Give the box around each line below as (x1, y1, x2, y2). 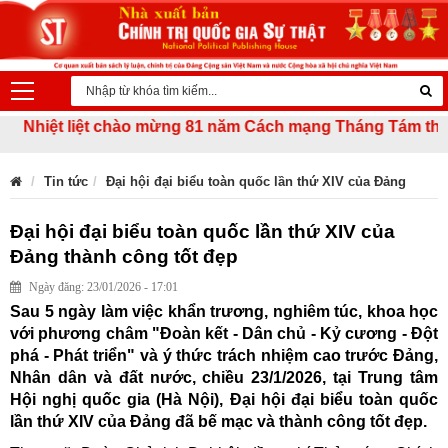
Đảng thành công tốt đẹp (10, 246, 238, 268)
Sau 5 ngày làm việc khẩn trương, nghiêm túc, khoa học (10, 303, 438, 321)
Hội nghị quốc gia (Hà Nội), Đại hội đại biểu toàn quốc (10, 391, 438, 409)
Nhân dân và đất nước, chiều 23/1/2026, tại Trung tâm (10, 369, 438, 387)
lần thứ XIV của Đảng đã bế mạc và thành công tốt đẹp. (10, 413, 427, 431)
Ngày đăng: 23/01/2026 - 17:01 (29, 280, 178, 295)
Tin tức (44, 174, 88, 190)
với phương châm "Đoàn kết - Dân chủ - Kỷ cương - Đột (10, 325, 438, 343)
